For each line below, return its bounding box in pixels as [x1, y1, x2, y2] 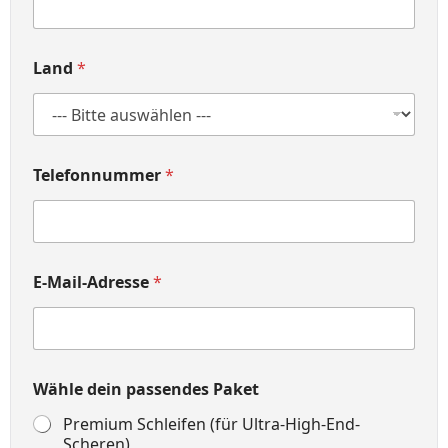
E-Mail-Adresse [33, 271, 153, 293]
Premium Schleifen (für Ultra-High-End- [63, 413, 360, 435]
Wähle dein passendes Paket [33, 378, 259, 400]
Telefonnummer [33, 164, 165, 186]
